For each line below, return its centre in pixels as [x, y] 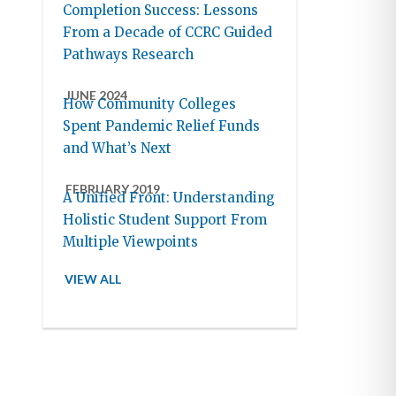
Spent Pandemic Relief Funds [162, 126]
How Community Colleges [150, 104]
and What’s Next [118, 148]
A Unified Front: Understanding [169, 198]
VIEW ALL [93, 279]
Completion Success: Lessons [161, 11]
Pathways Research [129, 55]
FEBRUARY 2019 [113, 189]
